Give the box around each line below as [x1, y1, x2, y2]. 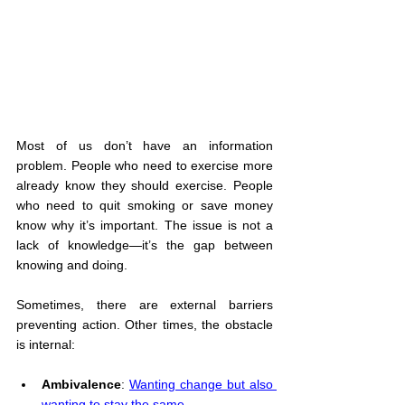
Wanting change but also [129, 377, 273, 392]
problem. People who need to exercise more [16, 158, 273, 174]
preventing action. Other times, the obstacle [16, 317, 273, 333]
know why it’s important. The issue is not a [16, 218, 273, 233]
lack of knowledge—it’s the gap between [16, 238, 273, 253]
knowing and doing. [16, 258, 127, 273]
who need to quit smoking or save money [16, 198, 273, 213]
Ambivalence [42, 377, 121, 392]
